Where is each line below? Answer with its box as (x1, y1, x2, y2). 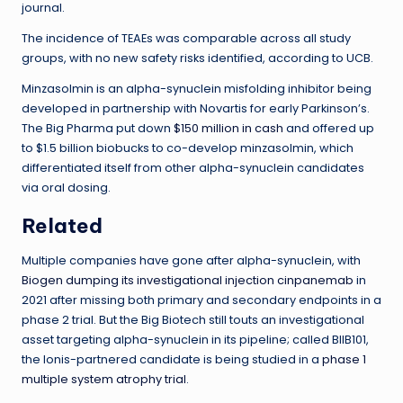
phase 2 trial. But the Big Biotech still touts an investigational (22, 311, 364, 327)
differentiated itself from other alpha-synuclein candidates (22, 159, 364, 175)
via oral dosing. (22, 179, 111, 195)
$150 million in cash (174, 120, 283, 136)
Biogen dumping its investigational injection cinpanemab (22, 272, 354, 288)
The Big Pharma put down (22, 120, 174, 136)
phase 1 (322, 351, 366, 367)
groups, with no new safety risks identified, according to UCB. (22, 49, 373, 66)
